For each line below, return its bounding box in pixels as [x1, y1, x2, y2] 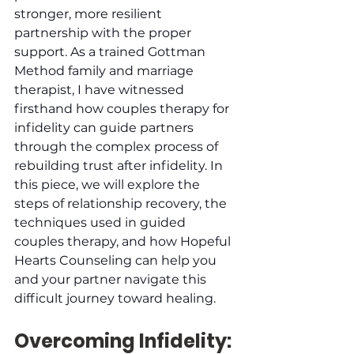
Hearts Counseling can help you [14, 252, 220, 268]
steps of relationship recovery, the [14, 195, 230, 211]
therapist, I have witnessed [14, 81, 187, 97]
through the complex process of [14, 138, 221, 154]
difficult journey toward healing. [14, 290, 216, 306]
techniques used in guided [14, 214, 189, 230]
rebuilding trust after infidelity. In [14, 157, 226, 173]
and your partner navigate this [14, 271, 209, 287]
